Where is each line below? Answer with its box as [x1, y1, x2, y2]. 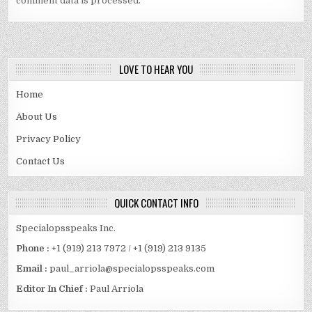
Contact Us [16, 156, 65, 166]
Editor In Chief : [16, 283, 88, 295]
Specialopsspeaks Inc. [16, 223, 116, 233]
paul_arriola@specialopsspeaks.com [49, 263, 215, 274]
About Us [16, 111, 58, 122]
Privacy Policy [16, 134, 81, 144]
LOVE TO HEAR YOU [119, 61, 193, 77]
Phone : [16, 243, 50, 254]
